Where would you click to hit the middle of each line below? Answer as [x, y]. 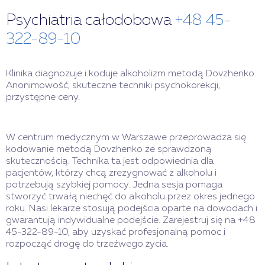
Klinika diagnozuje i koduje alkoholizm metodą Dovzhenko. [131, 74]
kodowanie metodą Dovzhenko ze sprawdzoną [109, 150]
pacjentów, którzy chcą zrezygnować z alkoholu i [111, 173]
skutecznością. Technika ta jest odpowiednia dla [110, 161]
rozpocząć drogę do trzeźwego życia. [87, 244]
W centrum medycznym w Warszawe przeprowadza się [126, 138]
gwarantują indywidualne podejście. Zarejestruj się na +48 [131, 221]
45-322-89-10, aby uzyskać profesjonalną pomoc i [116, 232]
